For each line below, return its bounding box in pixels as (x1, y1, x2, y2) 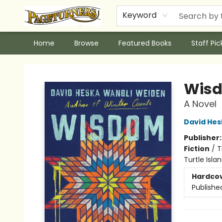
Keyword (122, 9, 157, 21)
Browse (74, 38, 99, 48)
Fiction (183, 144, 210, 154)
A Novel (183, 98, 217, 110)
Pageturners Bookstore (7, 59, 86, 69)
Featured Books (118, 38, 171, 48)
